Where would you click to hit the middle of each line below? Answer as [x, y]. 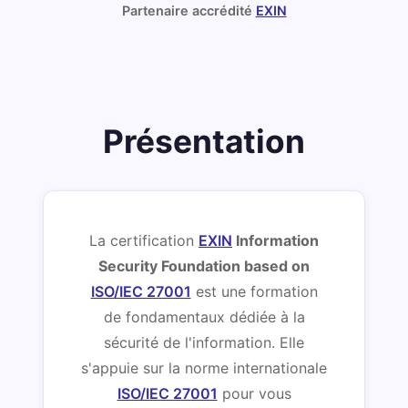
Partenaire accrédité [189, 10]
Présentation [204, 141]
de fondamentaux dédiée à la [204, 316]
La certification [144, 240]
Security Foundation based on [204, 265]
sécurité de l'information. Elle [204, 342]
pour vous [254, 393]
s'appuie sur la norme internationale [204, 367]
